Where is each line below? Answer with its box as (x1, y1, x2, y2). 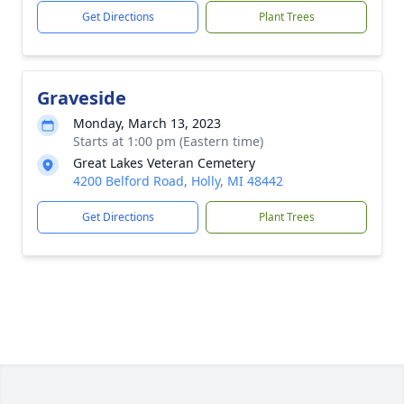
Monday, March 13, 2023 (73, 115, 221, 132)
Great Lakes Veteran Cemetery (73, 154, 255, 171)
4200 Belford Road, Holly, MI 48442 (73, 172, 283, 189)
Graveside (37, 86, 126, 110)
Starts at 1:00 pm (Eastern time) (73, 133, 263, 150)
